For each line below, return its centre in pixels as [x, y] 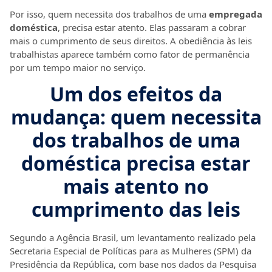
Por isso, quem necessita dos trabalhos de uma [108, 14]
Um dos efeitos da [136, 94]
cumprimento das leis [136, 209]
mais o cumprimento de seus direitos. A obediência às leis [131, 40]
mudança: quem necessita [136, 117]
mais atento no [136, 186]
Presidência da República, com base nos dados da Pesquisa [133, 264]
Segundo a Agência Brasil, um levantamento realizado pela [133, 238]
